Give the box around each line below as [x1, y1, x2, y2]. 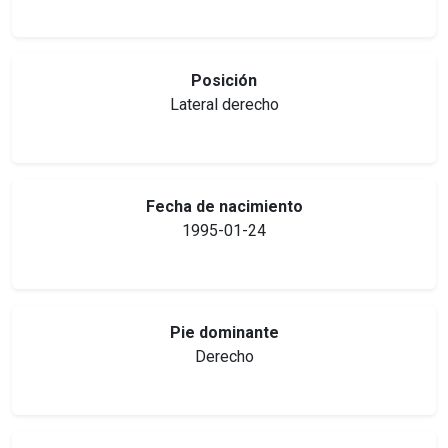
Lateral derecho [169, 95, 279, 115]
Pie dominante [169, 323, 279, 343]
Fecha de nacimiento [145, 197, 303, 217]
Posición [191, 71, 257, 91]
